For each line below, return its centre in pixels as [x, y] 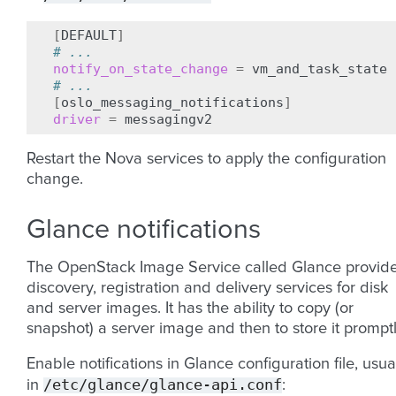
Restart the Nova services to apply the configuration [206, 159]
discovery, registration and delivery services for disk [207, 288]
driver [77, 119]
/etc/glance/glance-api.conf [163, 385]
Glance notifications [144, 230]
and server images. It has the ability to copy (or [190, 308]
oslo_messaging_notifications [172, 103]
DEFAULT [89, 35]
